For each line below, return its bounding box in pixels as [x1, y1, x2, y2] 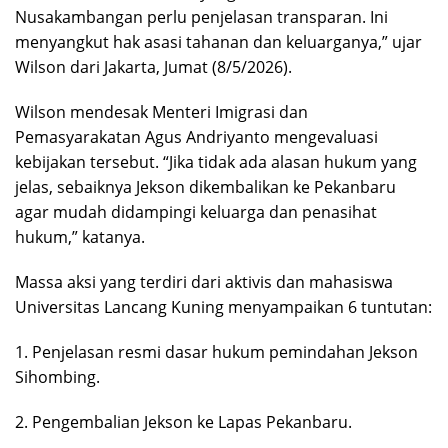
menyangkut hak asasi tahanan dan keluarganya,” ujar [15, 31, 422, 54]
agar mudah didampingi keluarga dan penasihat [15, 201, 377, 224]
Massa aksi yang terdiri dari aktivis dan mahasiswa [15, 271, 393, 294]
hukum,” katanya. [15, 226, 145, 249]
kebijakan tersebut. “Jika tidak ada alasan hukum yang [15, 151, 417, 174]
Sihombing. [15, 366, 100, 389]
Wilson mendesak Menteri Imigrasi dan [15, 101, 308, 124]
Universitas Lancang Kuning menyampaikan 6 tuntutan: [15, 296, 432, 319]
